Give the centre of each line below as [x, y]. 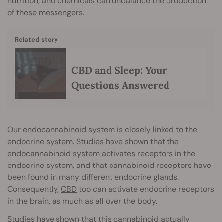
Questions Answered [120, 85]
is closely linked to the [156, 130]
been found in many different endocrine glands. [93, 177]
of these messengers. [46, 12]
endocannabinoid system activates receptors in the [101, 154]
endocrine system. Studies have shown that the [93, 142]
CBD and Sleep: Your [119, 70]
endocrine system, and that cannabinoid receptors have [109, 166]
